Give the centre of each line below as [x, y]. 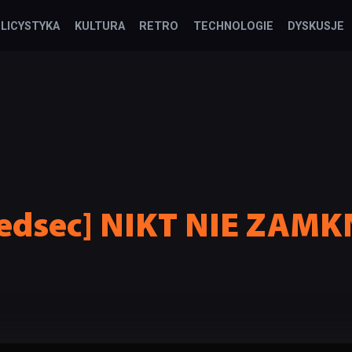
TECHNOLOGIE [233, 26]
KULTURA [99, 26]
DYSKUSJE [315, 26]
